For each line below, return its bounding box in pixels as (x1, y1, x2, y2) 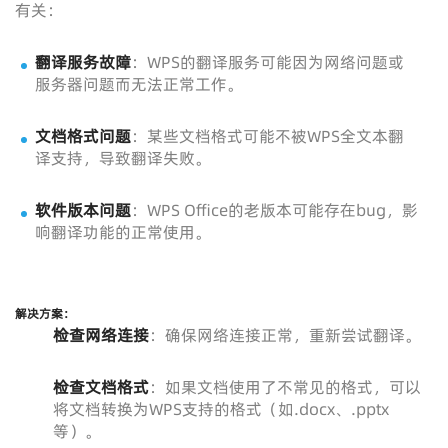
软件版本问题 (35, 199, 131, 221)
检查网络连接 (52, 324, 149, 346)
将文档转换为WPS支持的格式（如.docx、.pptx (52, 398, 389, 420)
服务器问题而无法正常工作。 (35, 73, 243, 95)
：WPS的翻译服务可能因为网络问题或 (131, 51, 404, 73)
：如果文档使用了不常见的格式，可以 (148, 376, 421, 398)
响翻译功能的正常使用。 (35, 221, 211, 243)
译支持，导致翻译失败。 (35, 147, 211, 169)
